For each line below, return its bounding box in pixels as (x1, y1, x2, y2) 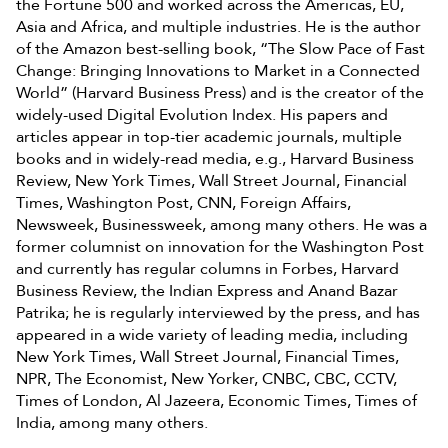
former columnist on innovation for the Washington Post (16, 235, 424, 258)
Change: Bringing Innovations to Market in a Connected (16, 59, 420, 82)
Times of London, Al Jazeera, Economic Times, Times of (16, 389, 417, 412)
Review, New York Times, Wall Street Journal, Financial (16, 169, 407, 192)
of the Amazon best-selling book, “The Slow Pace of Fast (16, 37, 425, 60)
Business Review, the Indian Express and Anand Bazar (16, 279, 398, 302)
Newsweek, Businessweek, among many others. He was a (16, 213, 427, 236)
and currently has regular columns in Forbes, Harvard (16, 257, 399, 280)
